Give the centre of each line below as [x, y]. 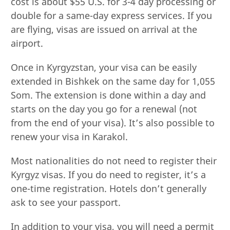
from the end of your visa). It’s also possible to [113, 122]
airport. [27, 43]
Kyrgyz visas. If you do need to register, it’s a [109, 174]
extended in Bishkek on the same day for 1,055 [113, 81]
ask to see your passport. [66, 202]
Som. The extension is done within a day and [109, 95]
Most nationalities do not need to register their [114, 160]
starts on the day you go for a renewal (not [104, 109]
